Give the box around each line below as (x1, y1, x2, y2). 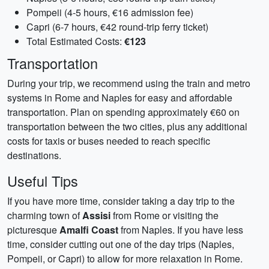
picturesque (7, 223, 59, 237)
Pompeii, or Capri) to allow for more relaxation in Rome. (7, 252, 243, 265)
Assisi (82, 208, 110, 222)
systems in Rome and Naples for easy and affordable (7, 91, 232, 104)
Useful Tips (7, 171, 78, 191)
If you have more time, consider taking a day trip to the (7, 194, 235, 208)
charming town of (7, 208, 82, 222)
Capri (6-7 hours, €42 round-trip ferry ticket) (26, 20, 208, 34)
